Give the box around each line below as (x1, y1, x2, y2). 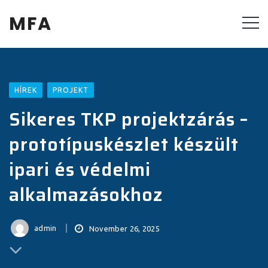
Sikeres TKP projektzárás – (9, 105, 248, 133)
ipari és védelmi (9, 155, 151, 183)
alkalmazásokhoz (9, 180, 163, 208)
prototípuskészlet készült (9, 130, 239, 158)
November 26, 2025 (89, 224, 160, 232)
